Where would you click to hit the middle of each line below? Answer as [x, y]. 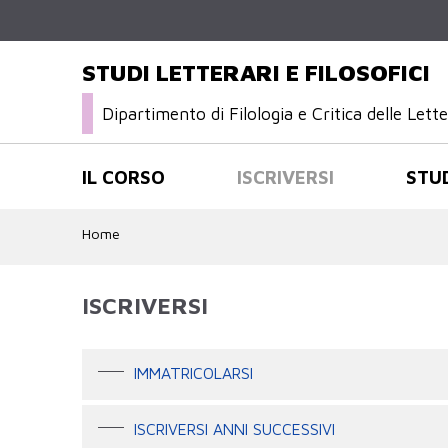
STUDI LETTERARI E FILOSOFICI [256, 73]
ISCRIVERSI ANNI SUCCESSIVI [234, 428]
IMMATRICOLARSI [193, 373]
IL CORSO [123, 176]
